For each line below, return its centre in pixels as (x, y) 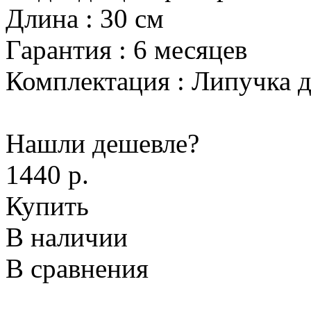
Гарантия (59, 50)
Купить (47, 206)
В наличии (67, 237)
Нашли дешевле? (102, 144)
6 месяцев (190, 50)
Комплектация (88, 81)
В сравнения (77, 269)
